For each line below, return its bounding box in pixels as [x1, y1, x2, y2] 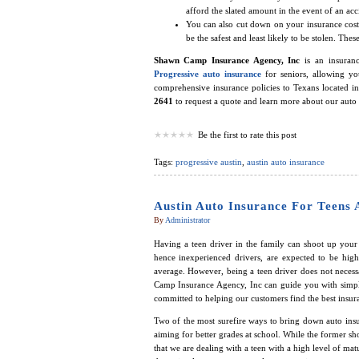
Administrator [164, 216, 210, 225]
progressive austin [175, 157, 242, 167]
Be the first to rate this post [197, 130, 296, 140]
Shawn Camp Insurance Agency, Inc [153, 55, 301, 66]
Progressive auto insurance [153, 69, 261, 79]
